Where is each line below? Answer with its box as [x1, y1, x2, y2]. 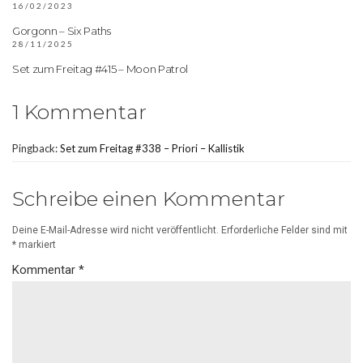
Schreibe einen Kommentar [12, 186, 285, 211]
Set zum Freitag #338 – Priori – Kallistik [60, 141, 245, 155]
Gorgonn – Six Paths [12, 23, 111, 37]
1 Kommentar [12, 99, 147, 124]
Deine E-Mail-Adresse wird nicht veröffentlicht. [12, 224, 219, 236]
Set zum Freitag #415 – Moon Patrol [12, 62, 188, 75]
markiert [16, 238, 56, 250]
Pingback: [12, 141, 60, 155]
